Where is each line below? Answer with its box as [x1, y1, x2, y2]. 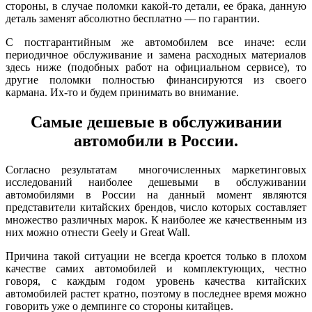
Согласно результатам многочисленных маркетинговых [6, 164, 306, 176]
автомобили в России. [74, 131, 238, 150]
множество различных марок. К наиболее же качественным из [6, 214, 306, 226]
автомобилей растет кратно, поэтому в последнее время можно [6, 288, 306, 300]
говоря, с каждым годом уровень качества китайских [6, 275, 306, 288]
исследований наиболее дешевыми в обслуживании [6, 176, 306, 189]
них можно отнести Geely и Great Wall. [6, 226, 190, 239]
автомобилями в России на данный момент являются [6, 189, 306, 201]
